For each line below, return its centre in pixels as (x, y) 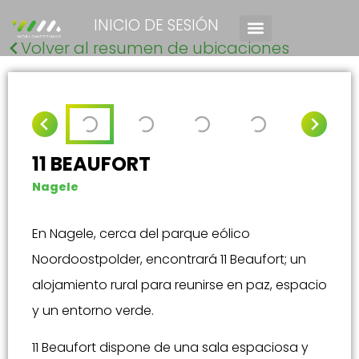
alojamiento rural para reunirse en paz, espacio (179, 285)
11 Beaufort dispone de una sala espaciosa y (170, 348)
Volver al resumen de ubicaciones (155, 48)
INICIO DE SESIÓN (156, 25)
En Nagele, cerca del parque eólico (141, 234)
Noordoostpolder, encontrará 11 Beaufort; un (169, 259)
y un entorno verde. (93, 311)
